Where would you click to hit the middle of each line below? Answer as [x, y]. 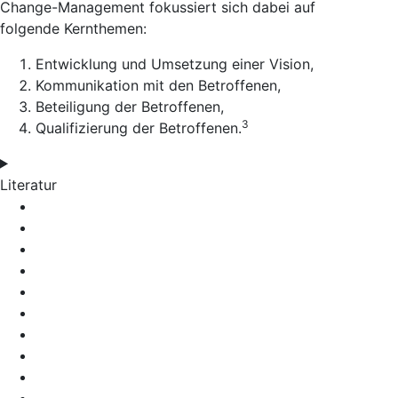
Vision [290, 64]
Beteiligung [73, 106]
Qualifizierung [82, 127]
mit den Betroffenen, [210, 85]
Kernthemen [103, 28]
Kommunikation [87, 85]
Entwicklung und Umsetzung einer [152, 64]
